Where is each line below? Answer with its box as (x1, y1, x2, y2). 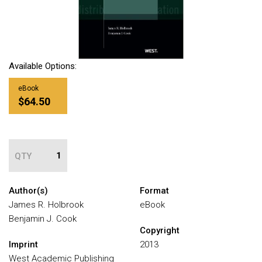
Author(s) (9, 185, 48, 196)
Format (140, 185, 169, 196)
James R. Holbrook (9, 199, 84, 210)
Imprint (9, 239, 38, 250)
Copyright (140, 225, 180, 236)
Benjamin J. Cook (9, 213, 77, 224)
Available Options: (9, 61, 77, 71)
